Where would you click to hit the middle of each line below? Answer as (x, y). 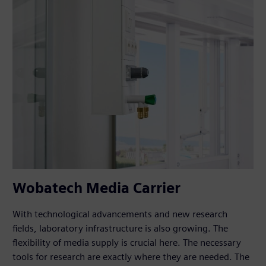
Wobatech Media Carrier (97, 188)
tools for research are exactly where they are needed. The (131, 257)
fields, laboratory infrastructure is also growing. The (121, 229)
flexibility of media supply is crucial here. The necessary (127, 243)
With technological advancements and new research (120, 214)
